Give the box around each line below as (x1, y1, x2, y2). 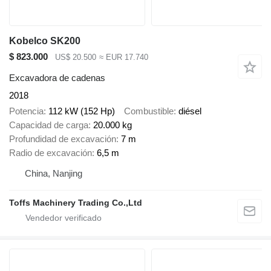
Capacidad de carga (9, 120, 88, 131)
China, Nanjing (25, 168, 82, 179)
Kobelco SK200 (9, 36, 80, 47)
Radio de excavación (9, 148, 92, 158)
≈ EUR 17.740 (99, 53, 148, 62)
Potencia (9, 106, 44, 117)
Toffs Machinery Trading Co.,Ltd (9, 198, 142, 208)
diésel (178, 106, 201, 117)
